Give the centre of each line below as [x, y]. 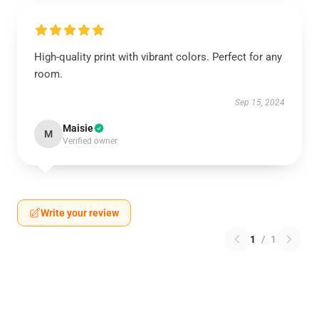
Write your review [80, 213]
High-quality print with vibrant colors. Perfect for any [158, 57]
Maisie [78, 128]
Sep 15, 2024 [260, 103]
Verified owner [90, 141]
